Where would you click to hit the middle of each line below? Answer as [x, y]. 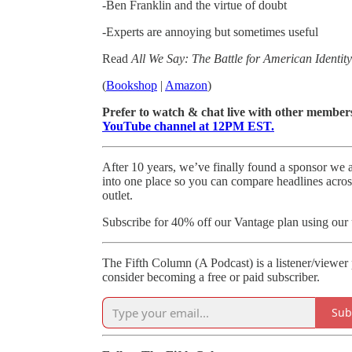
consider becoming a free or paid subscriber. [211, 277]
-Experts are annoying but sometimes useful [210, 31]
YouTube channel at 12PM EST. [188, 126]
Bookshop [132, 85]
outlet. [117, 195]
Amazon [186, 85]
